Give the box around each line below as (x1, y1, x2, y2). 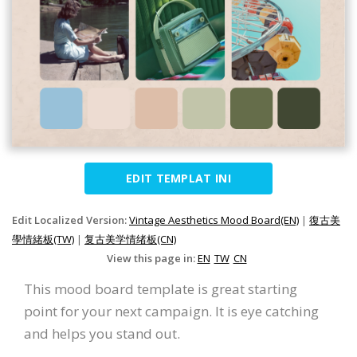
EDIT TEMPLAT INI (126, 171, 231, 186)
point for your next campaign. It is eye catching (24, 302, 319, 321)
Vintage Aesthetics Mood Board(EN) (129, 213, 299, 228)
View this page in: (106, 251, 198, 266)
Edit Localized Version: (12, 213, 129, 228)
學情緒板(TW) (12, 232, 74, 247)
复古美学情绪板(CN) (84, 232, 176, 247)
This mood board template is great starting (24, 280, 297, 299)
